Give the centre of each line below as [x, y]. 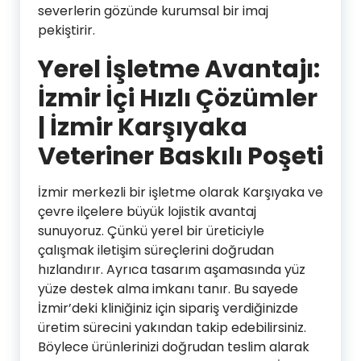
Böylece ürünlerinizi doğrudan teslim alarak [174, 346]
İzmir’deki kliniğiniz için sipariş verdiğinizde [168, 308]
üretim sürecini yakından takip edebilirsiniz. [172, 327]
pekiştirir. [66, 30]
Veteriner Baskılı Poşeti [180, 156]
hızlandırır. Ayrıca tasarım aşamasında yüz [172, 269]
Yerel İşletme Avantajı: [179, 69]
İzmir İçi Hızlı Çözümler [178, 98]
